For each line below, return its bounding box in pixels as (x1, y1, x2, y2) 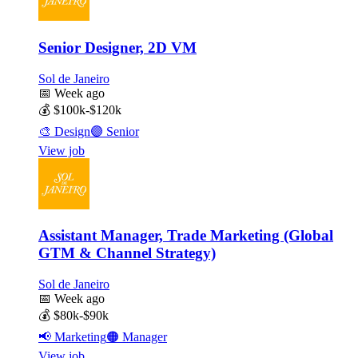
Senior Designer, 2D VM (38, 38, 197, 56)
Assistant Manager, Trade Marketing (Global (38, 227, 333, 245)
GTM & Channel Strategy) (38, 245, 216, 262)
